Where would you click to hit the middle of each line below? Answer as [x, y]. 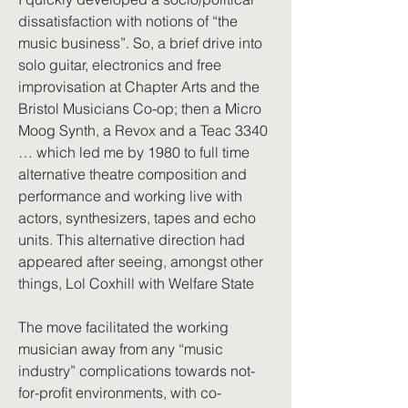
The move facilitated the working [123, 327]
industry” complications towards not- [137, 371]
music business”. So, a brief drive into [140, 43]
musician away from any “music [121, 349]
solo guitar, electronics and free [120, 65]
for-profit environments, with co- [120, 393]
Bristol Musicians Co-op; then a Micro [140, 108]
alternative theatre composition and [133, 174]
